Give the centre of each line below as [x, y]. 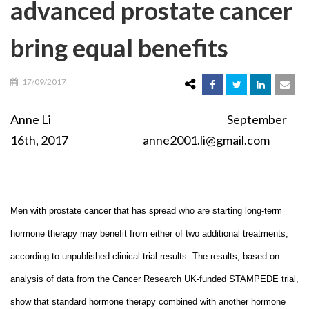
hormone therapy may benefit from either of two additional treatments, [149, 233]
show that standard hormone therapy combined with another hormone [148, 301]
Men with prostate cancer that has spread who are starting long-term [146, 210]
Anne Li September [149, 119]
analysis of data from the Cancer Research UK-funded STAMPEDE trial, [154, 279]
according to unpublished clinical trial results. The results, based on [145, 256]
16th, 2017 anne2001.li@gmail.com [140, 140]
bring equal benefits [119, 47]
